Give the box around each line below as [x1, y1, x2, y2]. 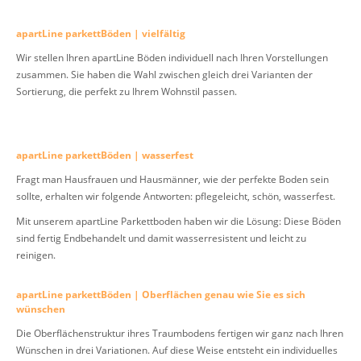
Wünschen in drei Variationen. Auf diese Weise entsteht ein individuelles [16, 342, 338, 356]
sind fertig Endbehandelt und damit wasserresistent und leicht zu [16, 230, 306, 244]
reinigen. [16, 247, 56, 261]
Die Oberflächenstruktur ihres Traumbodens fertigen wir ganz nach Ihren [16, 326, 343, 339]
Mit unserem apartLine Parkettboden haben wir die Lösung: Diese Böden [16, 214, 341, 227]
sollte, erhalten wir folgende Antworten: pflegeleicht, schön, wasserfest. [16, 189, 335, 202]
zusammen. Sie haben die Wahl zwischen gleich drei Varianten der [16, 67, 313, 81]
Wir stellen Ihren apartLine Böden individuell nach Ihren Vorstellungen [16, 50, 328, 64]
